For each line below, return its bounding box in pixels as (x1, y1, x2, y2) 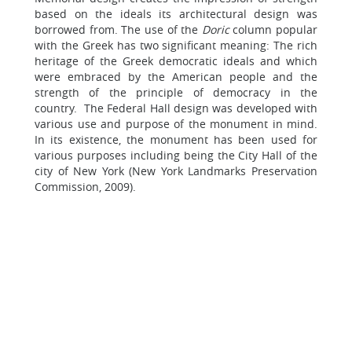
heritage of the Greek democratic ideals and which (35, 53, 317, 68)
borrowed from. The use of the (35, 22, 202, 37)
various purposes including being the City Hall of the (35, 148, 317, 163)
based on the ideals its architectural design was (35, 6, 317, 21)
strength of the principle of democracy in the (35, 85, 317, 100)
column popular (233, 22, 317, 37)
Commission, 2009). (35, 179, 136, 194)
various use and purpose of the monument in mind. (35, 116, 317, 131)
